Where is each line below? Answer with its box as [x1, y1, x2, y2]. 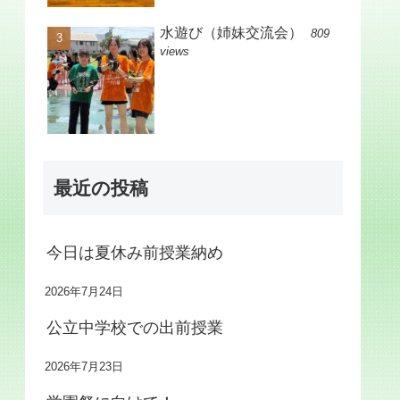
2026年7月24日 [45, 286, 123, 299]
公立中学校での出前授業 [46, 319, 223, 337]
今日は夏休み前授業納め [46, 244, 223, 262]
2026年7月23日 [45, 361, 123, 374]
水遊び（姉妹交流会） [160, 25, 303, 41]
